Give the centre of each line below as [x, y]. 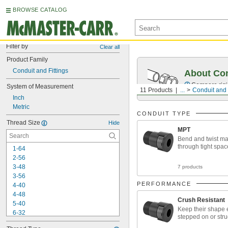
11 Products [156, 90]
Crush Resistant [201, 200]
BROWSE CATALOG [40, 10]
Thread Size [23, 123]
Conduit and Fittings [40, 71]
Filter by [17, 46]
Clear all [110, 47]
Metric [21, 107]
